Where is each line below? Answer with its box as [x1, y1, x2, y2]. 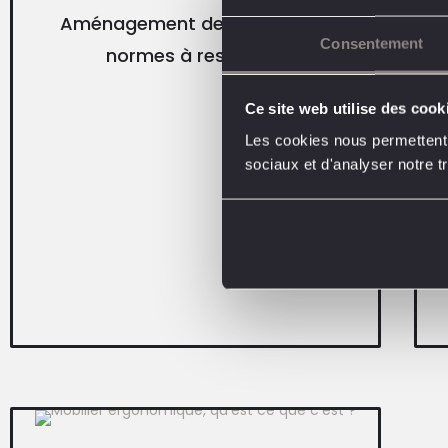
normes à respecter [106, 42, 286, 68]
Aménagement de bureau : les [59, 10, 332, 36]
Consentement [320, 34, 424, 52]
